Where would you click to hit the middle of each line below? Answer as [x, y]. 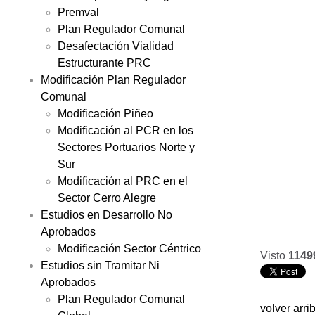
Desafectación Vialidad [116, 46]
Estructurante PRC [104, 63]
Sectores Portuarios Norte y [126, 147]
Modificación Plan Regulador [113, 79]
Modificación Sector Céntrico [129, 248]
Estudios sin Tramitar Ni [100, 265]
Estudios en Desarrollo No [107, 214]
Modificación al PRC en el [123, 181]
